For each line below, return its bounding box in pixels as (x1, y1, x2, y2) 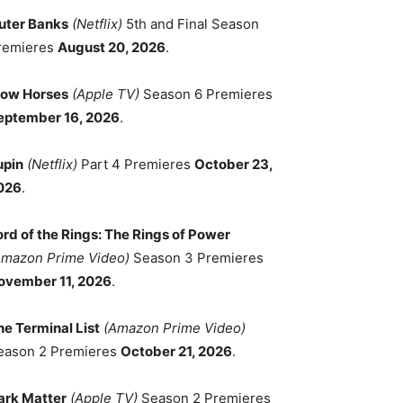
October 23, (194, 156, 273, 174)
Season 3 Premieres (130, 249, 264, 267)
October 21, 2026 (121, 343, 232, 361)
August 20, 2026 (58, 39, 166, 57)
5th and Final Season (122, 15, 259, 33)
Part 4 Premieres (77, 156, 194, 174)
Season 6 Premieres (139, 85, 273, 103)
